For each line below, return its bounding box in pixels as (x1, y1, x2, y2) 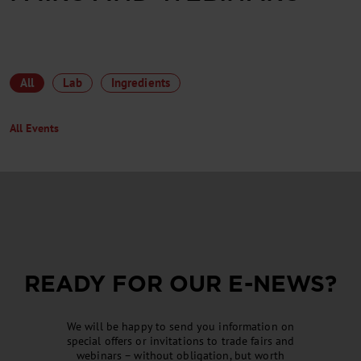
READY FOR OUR (23, 269, 229, 297)
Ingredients (110, 75, 171, 91)
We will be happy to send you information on (66, 318, 295, 334)
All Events (10, 121, 60, 136)
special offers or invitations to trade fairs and (66, 333, 295, 348)
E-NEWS (228, 269, 326, 297)
